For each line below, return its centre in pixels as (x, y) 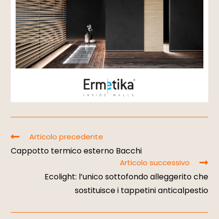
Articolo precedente (66, 136)
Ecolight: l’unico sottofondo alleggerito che (126, 176)
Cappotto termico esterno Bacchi (77, 151)
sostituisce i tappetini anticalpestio (141, 190)
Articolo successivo (154, 162)
